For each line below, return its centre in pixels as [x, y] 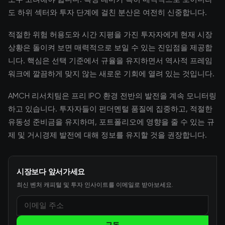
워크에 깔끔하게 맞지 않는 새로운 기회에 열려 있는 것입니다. [111, 74]
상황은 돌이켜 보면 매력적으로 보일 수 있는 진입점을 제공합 [110, 48]
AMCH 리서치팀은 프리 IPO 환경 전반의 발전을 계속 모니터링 [112, 96]
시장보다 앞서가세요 [51, 172]
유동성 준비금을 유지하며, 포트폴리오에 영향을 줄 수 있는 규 [111, 122]
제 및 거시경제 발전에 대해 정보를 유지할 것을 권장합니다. [107, 135]
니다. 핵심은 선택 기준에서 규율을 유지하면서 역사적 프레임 [110, 61]
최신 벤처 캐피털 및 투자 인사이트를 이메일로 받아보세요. [95, 185]
